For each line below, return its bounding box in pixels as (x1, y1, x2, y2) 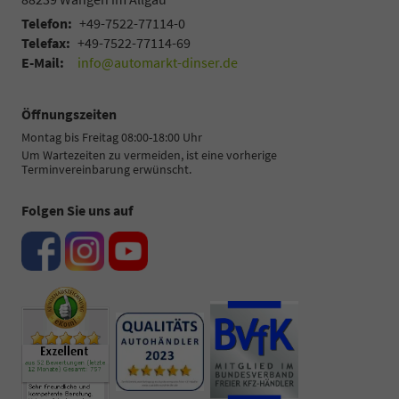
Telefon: (21, 14, 72, 33)
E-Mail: (21, 53, 64, 72)
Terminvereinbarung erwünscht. (21, 161, 191, 178)
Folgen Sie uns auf (21, 201, 133, 220)
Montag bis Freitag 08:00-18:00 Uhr (21, 129, 202, 146)
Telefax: (21, 34, 70, 53)
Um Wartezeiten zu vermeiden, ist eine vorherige (21, 147, 277, 164)
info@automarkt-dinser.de (77, 53, 238, 72)
